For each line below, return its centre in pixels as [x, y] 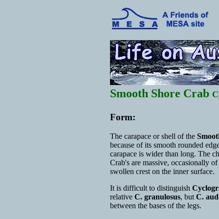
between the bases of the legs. [156, 205]
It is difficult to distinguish [151, 188]
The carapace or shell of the [153, 136]
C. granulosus [157, 197]
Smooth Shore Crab [161, 93]
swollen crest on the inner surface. [162, 171]
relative [122, 197]
